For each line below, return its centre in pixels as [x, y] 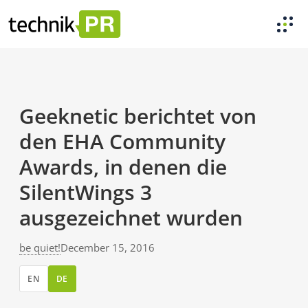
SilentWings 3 [86, 192]
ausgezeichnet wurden [131, 218]
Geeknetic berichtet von [138, 116]
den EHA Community [122, 141]
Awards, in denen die [123, 167]
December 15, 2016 [108, 247]
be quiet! [40, 247]
